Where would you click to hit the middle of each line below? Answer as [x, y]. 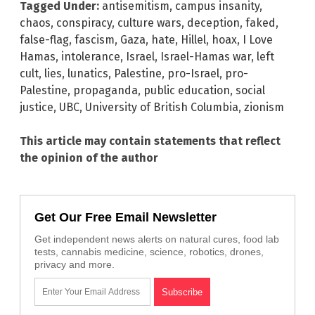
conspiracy [84, 22]
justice [37, 107]
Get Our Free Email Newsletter [126, 217]
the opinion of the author [89, 157]
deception [213, 22]
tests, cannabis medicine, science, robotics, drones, [149, 251]
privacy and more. [75, 264]
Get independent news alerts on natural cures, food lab [157, 239]
